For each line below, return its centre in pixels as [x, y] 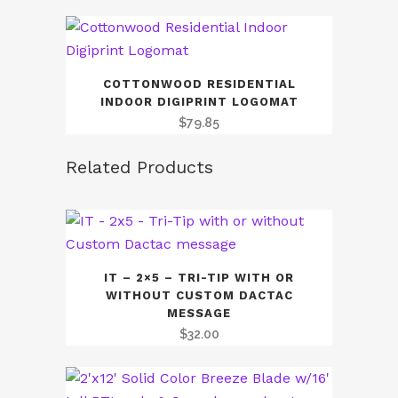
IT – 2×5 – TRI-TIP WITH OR [199, 278]
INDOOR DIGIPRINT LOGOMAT [199, 102]
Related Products [139, 167]
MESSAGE [199, 313]
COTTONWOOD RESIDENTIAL [199, 84]
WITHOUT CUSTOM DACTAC [199, 295]
